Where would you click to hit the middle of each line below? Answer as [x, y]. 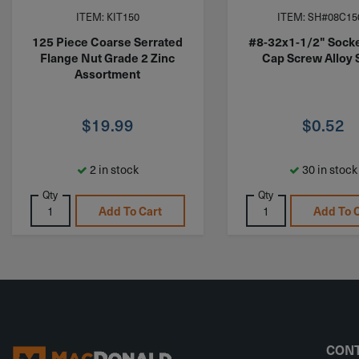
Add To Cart [130, 210]
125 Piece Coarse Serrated [108, 41]
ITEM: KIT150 [107, 17]
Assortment [108, 73]
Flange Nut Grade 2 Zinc [108, 57]
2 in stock [113, 169]
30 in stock [328, 169]
